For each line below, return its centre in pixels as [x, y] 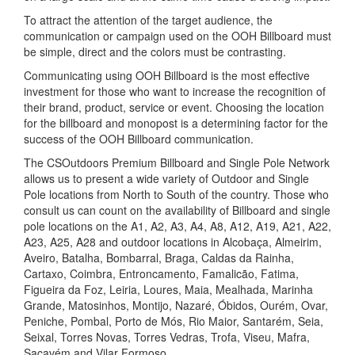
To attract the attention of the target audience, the [148, 20]
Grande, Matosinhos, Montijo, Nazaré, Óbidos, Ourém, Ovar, [176, 305]
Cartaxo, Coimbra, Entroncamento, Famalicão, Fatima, [161, 274]
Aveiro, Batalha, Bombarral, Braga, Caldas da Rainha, [159, 258]
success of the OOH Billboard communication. [139, 139]
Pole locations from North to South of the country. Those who [176, 195]
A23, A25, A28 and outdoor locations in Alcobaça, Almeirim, [173, 242]
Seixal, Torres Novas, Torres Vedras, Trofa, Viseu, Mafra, [167, 337]
